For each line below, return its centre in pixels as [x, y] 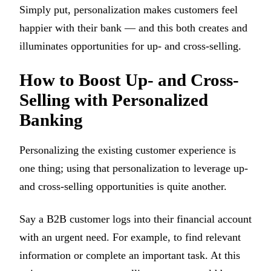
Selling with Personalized [114, 100]
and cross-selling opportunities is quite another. [123, 186]
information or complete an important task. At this [130, 256]
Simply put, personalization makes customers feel [129, 10]
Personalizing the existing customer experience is [128, 150]
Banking [51, 119]
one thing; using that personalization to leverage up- [134, 168]
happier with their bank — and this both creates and [133, 28]
